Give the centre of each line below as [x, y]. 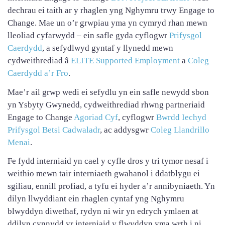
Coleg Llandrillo [180, 130]
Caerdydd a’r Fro [38, 73]
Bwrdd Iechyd [181, 117]
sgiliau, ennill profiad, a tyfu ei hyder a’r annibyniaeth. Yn [111, 186]
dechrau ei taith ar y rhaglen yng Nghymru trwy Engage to [111, 10]
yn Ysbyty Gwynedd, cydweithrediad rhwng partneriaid [106, 104]
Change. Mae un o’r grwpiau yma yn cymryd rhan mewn [107, 23]
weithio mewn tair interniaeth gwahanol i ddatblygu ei [104, 174]
